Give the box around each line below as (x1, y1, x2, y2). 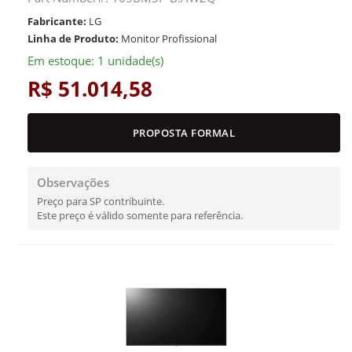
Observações (37, 174, 109, 190)
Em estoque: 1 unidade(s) (27, 53, 163, 68)
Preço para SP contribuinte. (37, 194, 164, 208)
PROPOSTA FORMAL (132, 126, 236, 140)
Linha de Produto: (27, 31, 119, 46)
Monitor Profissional (119, 31, 217, 46)
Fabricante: (27, 14, 86, 28)
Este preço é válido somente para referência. (37, 208, 243, 222)
